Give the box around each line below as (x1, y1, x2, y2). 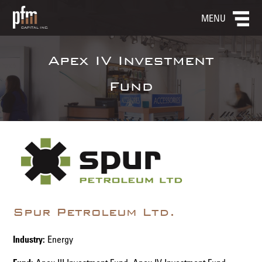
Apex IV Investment (48, 51, 214, 69)
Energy (45, 233, 74, 246)
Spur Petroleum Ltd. (13, 205, 175, 220)
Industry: (13, 233, 46, 246)
